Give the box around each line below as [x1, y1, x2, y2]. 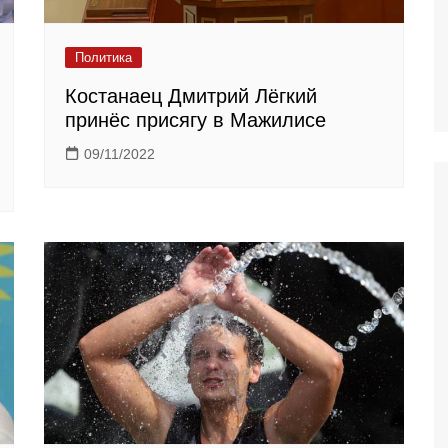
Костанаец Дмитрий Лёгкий [65, 84, 317, 107]
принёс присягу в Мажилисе [65, 108, 326, 131]
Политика [75, 49, 132, 65]
